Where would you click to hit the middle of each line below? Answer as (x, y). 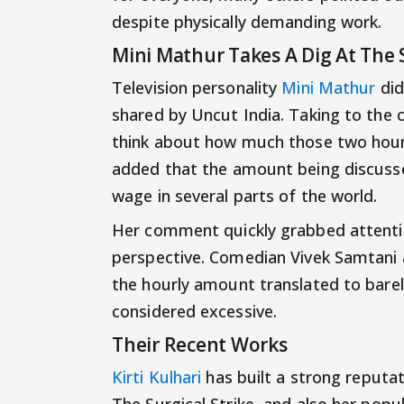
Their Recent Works (200, 344)
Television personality (197, 87)
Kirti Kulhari (157, 376)
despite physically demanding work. (247, 21)
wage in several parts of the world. (245, 195)
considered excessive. (195, 311)
